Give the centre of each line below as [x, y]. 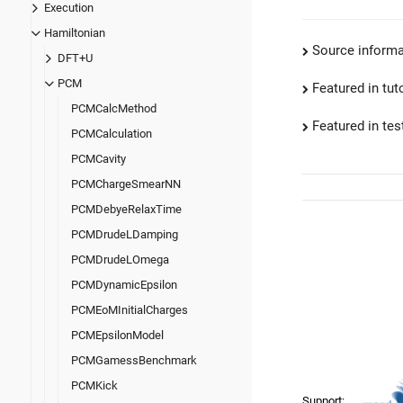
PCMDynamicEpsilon [124, 285]
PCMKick [94, 386]
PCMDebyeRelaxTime [126, 210]
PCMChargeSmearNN [126, 184]
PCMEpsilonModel [117, 336]
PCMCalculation [112, 134]
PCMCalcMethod [114, 109]
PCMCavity [99, 159]
